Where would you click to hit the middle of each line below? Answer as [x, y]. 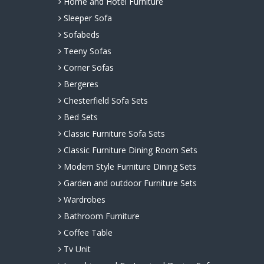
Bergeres [80, 84]
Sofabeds [80, 35]
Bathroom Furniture [100, 216]
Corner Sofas [87, 68]
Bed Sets [79, 117]
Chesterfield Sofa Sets [104, 101]
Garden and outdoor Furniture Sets [129, 183]
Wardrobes [83, 200]
